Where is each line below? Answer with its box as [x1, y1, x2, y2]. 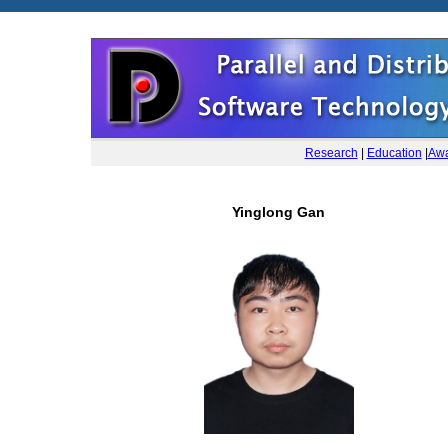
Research [304, 146, 358, 160]
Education [366, 146, 422, 160]
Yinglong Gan [232, 204, 325, 221]
